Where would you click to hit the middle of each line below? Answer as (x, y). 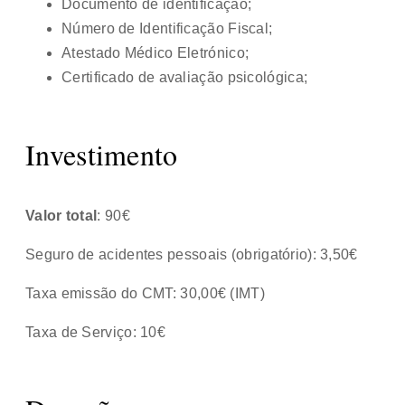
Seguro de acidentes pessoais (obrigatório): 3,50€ (192, 254)
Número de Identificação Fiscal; (167, 28)
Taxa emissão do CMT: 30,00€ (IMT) (145, 293)
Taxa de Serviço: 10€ (95, 332)
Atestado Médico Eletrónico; (155, 52)
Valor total (61, 215)
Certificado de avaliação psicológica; (185, 77)
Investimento (102, 154)
